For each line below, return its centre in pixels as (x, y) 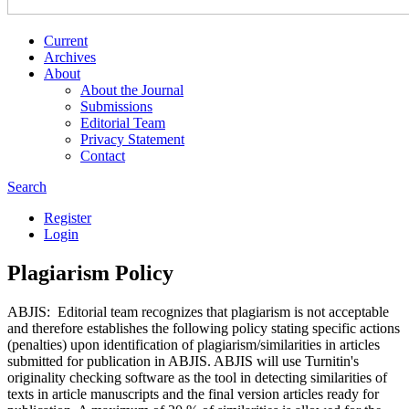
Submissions (116, 106)
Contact (103, 156)
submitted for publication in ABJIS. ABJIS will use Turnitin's (183, 361)
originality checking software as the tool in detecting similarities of (197, 377)
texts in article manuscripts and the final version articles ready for (193, 393)
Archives (70, 57)
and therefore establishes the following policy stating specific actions (204, 328)
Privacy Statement (132, 139)
